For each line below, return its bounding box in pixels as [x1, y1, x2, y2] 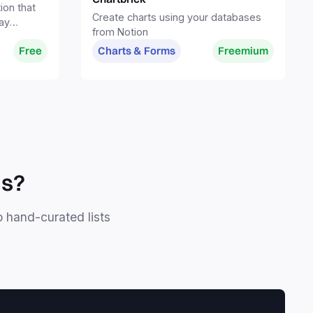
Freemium [218, 44, 268, 58]
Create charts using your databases [92, 11, 261, 24]
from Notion [92, 26, 148, 38]
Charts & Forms [98, 44, 175, 58]
